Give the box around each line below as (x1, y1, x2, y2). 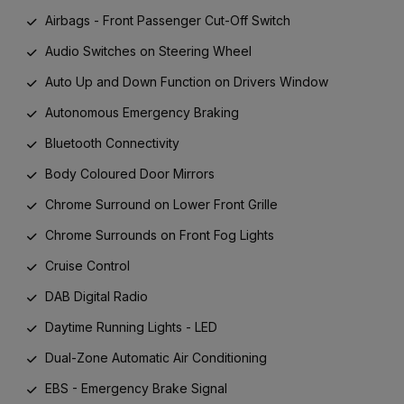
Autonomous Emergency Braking (45, 104, 239, 120)
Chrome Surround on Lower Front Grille (45, 196, 278, 212)
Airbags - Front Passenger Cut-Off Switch (45, 12, 290, 28)
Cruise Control (45, 257, 130, 273)
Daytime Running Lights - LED (45, 318, 217, 335)
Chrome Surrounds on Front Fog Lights (45, 226, 274, 243)
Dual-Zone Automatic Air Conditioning (45, 349, 267, 365)
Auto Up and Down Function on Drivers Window (45, 73, 328, 89)
